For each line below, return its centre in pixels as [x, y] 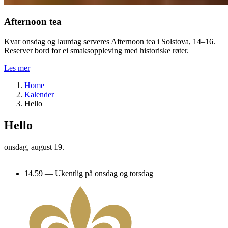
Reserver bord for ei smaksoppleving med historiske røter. [96, 50]
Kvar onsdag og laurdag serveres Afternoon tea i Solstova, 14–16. [110, 41]
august [41, 147]
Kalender [39, 94]
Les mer [17, 68]
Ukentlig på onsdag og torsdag [104, 173]
